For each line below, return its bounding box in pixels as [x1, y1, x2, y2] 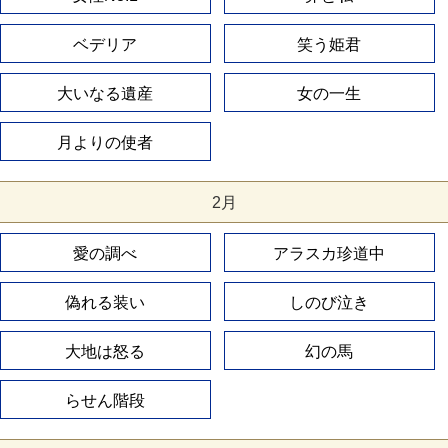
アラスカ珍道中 [273, 245, 386, 263]
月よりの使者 [57, 134, 154, 152]
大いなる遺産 [57, 85, 154, 103]
